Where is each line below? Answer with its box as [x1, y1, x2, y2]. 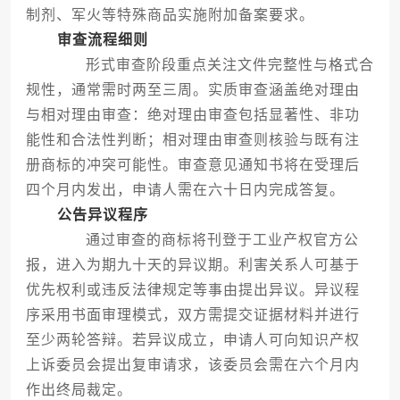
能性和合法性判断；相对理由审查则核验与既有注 [25, 132, 360, 148]
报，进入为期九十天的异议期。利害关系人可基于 [25, 257, 360, 273]
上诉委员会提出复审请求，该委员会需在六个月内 [25, 357, 360, 373]
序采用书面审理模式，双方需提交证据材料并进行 [25, 307, 360, 323]
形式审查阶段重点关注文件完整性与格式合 [54, 57, 374, 73]
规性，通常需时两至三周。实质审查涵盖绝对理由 [25, 82, 360, 98]
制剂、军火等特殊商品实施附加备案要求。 [25, 7, 314, 23]
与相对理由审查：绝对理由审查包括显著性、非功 [25, 107, 360, 123]
